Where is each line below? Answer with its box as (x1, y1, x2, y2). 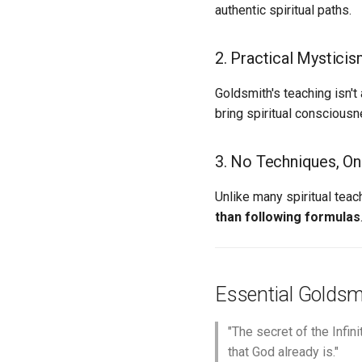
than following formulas (215, 209, 360, 225)
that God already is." (228, 344, 339, 360)
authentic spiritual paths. (215, 2, 351, 18)
